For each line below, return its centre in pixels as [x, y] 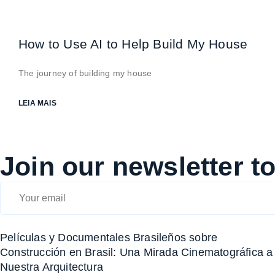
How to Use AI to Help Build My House [133, 44]
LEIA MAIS [37, 103]
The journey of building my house [85, 73]
